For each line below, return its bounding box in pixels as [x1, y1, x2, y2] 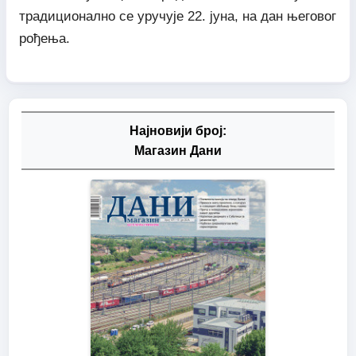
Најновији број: [130, 124, 226, 138]
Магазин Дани [134, 144, 222, 158]
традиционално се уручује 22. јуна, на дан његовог [18, 8, 336, 24]
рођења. [18, 30, 70, 46]
